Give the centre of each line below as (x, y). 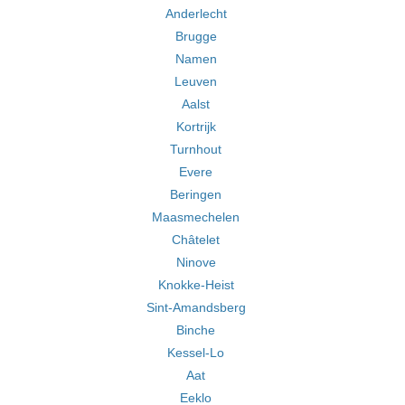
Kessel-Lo (196, 353)
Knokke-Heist (196, 285)
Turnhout (196, 149)
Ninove (196, 262)
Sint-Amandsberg (196, 307)
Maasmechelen (196, 217)
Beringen (196, 194)
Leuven (196, 81)
